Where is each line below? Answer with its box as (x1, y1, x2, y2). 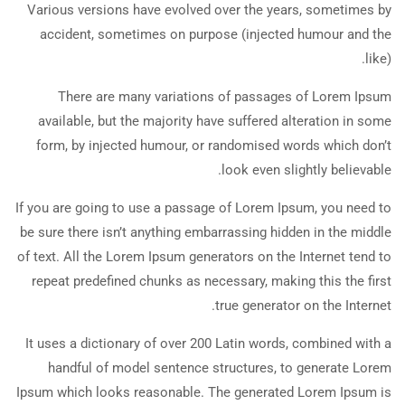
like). (365, 50, 391, 67)
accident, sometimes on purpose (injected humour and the (40, 25, 391, 42)
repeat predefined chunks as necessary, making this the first (32, 272, 391, 289)
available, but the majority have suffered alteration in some (38, 112, 391, 129)
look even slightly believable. (221, 161, 391, 178)
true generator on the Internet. (215, 297, 391, 314)
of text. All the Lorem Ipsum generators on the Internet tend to (17, 248, 391, 265)
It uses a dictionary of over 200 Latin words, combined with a (25, 334, 391, 352)
